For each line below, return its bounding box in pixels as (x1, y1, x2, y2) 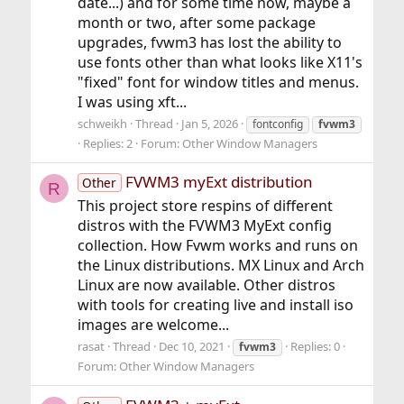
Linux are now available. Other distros (77, 275, 335, 296)
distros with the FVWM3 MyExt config (77, 216, 332, 236)
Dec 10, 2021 (158, 338, 225, 355)
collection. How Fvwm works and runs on (77, 235, 358, 256)
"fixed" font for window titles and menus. (77, 72, 359, 93)
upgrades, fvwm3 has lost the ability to (77, 32, 342, 53)
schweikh (77, 115, 127, 133)
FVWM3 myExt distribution (125, 171, 314, 193)
